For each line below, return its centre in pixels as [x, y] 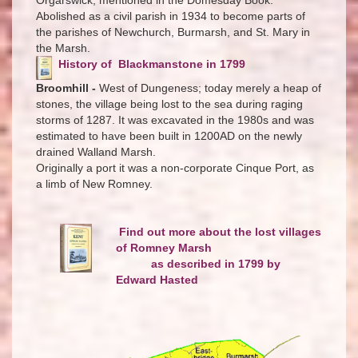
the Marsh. [65, 48]
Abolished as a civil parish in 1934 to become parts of [171, 16]
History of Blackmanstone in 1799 [152, 64]
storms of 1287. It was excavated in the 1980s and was [175, 119]
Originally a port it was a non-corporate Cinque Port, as [175, 167]
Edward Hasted [157, 279]
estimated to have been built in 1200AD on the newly [169, 135]
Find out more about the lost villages [220, 231]
